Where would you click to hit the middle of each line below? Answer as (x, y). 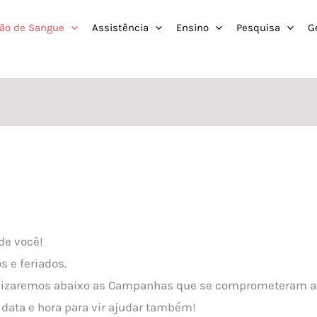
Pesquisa (258, 28)
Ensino (192, 28)
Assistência (120, 28)
